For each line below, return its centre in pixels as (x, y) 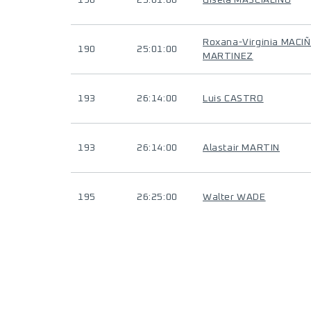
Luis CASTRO (233, 99)
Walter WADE (234, 197)
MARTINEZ (228, 56)
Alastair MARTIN (241, 148)
